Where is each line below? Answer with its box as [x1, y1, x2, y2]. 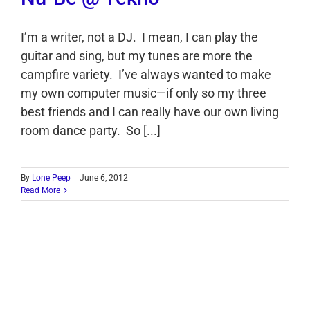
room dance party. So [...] [21, 122, 161, 138]
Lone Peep [32, 172, 71, 183]
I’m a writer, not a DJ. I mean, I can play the [21, 29, 258, 44]
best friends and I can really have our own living [21, 104, 279, 119]
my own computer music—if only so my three [21, 85, 266, 100]
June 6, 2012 [80, 172, 128, 183]
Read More [21, 185, 60, 195]
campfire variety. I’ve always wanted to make [21, 66, 271, 82]
